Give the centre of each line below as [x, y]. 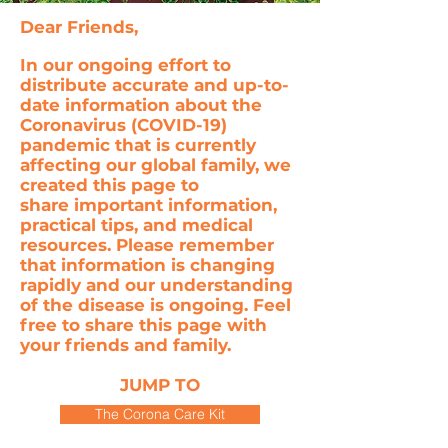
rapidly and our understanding [156, 285]
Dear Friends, [79, 27]
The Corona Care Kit [160, 414]
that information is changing [147, 265]
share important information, [148, 205]
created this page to [109, 185]
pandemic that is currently [138, 145]
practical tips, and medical [136, 225]
